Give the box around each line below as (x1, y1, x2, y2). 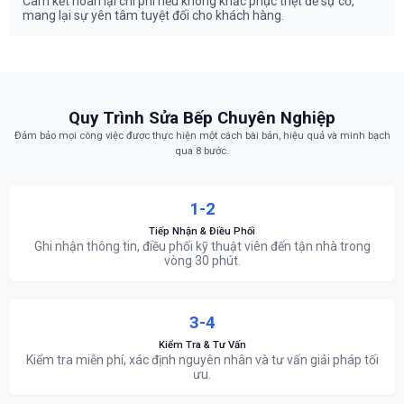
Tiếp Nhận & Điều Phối (149, 225, 255, 238)
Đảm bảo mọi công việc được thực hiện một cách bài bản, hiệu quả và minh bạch (14, 130, 390, 142)
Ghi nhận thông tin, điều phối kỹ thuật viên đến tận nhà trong (33, 239, 371, 254)
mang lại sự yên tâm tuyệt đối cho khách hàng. (23, 8, 284, 23)
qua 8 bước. (175, 145, 229, 158)
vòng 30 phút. (163, 253, 241, 269)
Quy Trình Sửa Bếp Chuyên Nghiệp (69, 108, 335, 129)
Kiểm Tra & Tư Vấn (158, 339, 246, 352)
